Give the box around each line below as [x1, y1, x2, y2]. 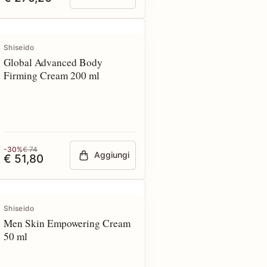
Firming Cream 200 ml [40, 69, 100, 82]
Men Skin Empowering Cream [4, 216, 131, 230]
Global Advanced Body [4, 55, 103, 69]
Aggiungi [94, 150, 130, 160]
